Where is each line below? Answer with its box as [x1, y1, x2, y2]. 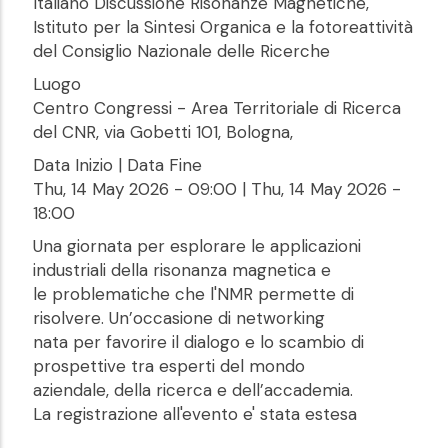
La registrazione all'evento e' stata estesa [33, 403, 357, 426]
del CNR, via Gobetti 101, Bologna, [33, 121, 293, 144]
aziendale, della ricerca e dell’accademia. [33, 379, 353, 402]
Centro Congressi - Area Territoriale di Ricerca [33, 97, 401, 120]
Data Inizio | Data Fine [33, 154, 202, 177]
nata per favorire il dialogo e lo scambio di [33, 331, 364, 354]
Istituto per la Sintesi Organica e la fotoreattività [33, 16, 413, 39]
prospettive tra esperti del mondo [33, 355, 305, 378]
